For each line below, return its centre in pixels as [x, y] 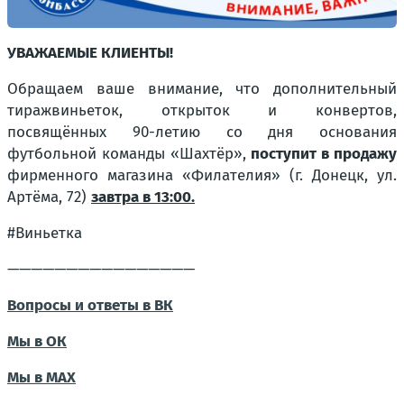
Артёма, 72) [49, 197]
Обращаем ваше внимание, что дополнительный [202, 88]
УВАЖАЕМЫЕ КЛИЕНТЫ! [90, 52]
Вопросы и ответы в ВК [90, 305]
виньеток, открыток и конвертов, [224, 110]
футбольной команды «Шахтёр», [129, 153]
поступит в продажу [324, 153]
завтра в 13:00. [143, 197]
